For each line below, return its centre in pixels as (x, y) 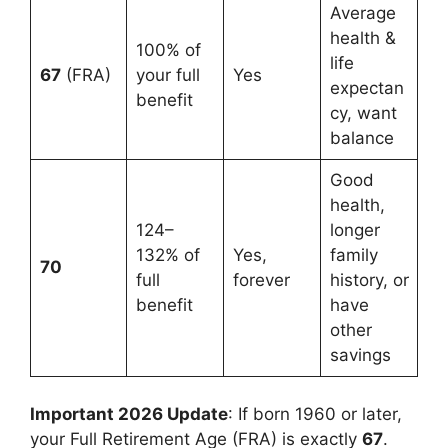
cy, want (363, 112)
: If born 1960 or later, (315, 414)
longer (354, 229)
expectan (366, 87)
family (353, 254)
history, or (369, 279)
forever (261, 279)
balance (361, 137)
